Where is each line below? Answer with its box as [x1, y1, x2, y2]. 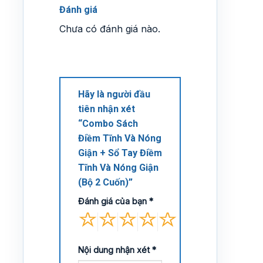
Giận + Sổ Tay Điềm [78, 147, 162, 159]
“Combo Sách [78, 117, 138, 129]
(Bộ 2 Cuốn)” [78, 176, 135, 188]
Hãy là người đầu [78, 88, 150, 100]
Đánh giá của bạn [78, 195, 149, 206]
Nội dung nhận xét [78, 244, 152, 255]
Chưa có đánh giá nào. [59, 23, 160, 35]
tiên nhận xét [78, 103, 135, 114]
